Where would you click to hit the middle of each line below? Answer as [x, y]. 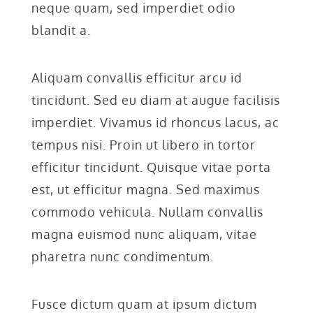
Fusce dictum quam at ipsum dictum [144, 304]
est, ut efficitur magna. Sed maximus [145, 189]
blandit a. [61, 30]
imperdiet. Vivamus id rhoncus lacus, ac [155, 122]
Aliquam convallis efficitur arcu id [137, 77]
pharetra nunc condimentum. [122, 256]
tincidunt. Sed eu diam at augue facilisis [155, 100]
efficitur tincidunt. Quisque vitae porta [151, 167]
